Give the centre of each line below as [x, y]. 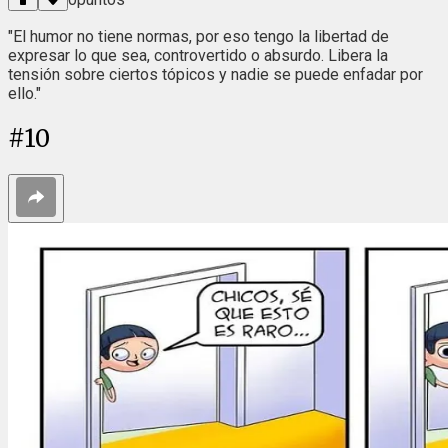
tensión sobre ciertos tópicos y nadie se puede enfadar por [215, 75]
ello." [24, 94]
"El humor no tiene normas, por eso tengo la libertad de [198, 37]
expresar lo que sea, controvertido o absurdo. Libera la [198, 56]
